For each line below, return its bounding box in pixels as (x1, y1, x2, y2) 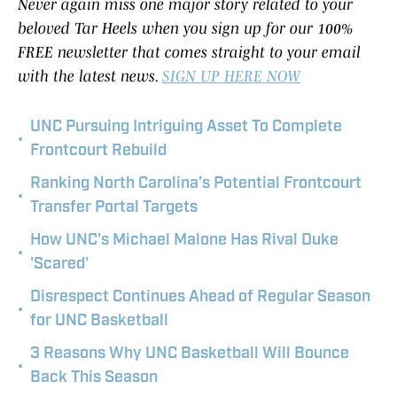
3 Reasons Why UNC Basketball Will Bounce (30, 346, 349, 363)
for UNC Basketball (30, 313, 168, 331)
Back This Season (30, 370, 158, 387)
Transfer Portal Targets (30, 199, 198, 217)
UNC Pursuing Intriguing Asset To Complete (30, 119, 342, 136)
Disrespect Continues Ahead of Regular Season (30, 289, 370, 307)
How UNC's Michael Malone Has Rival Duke (30, 232, 339, 250)
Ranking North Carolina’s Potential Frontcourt (30, 175, 362, 193)
